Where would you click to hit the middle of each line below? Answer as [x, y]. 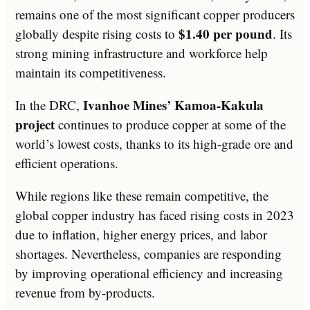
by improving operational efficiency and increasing [149, 273]
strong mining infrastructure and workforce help [142, 53]
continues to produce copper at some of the [170, 124]
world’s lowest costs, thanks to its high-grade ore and [154, 143]
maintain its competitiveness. [91, 72]
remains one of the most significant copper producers [155, 14]
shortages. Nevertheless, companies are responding [148, 253]
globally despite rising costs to [97, 33]
